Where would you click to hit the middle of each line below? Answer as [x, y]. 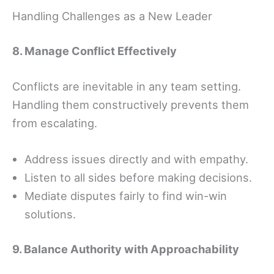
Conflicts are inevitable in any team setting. [127, 86]
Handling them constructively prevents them [131, 104]
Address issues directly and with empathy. [136, 159]
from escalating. [55, 123]
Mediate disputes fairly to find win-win [126, 195]
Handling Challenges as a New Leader [112, 16]
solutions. [50, 214]
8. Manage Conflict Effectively [94, 51]
